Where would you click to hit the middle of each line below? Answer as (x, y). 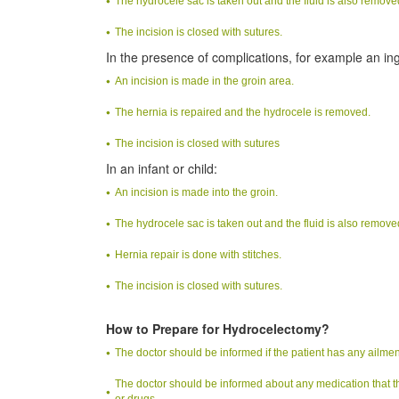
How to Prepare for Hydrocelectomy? (218, 328)
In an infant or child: (162, 168)
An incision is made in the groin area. (204, 81)
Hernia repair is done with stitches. (198, 254)
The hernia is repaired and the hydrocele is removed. (243, 112)
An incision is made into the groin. (196, 192)
